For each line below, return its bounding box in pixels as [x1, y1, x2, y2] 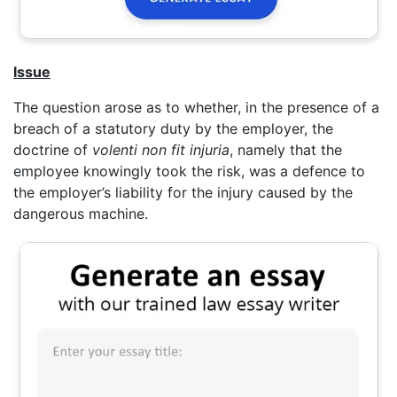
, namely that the [230, 140, 342, 159]
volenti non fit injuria [92, 140, 230, 159]
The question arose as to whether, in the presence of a [13, 97, 379, 116]
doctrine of [13, 140, 92, 159]
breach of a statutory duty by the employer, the [13, 119, 333, 137]
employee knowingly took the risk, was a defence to [13, 161, 365, 180]
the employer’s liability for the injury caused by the [13, 183, 353, 201]
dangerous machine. [13, 204, 148, 222]
